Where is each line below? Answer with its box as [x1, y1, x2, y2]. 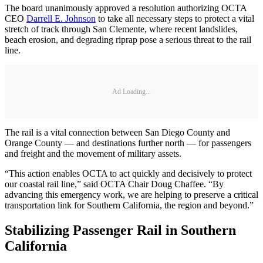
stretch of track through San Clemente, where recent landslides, [5, 24, 238, 35]
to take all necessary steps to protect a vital [96, 14, 254, 24]
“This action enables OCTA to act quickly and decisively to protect [5, 168, 252, 179]
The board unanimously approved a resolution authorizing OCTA [5, 3, 247, 14]
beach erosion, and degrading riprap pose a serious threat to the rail [5, 35, 251, 45]
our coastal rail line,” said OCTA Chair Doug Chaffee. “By [5, 179, 224, 190]
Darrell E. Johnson [26, 14, 96, 24]
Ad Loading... [112, 87, 151, 96]
